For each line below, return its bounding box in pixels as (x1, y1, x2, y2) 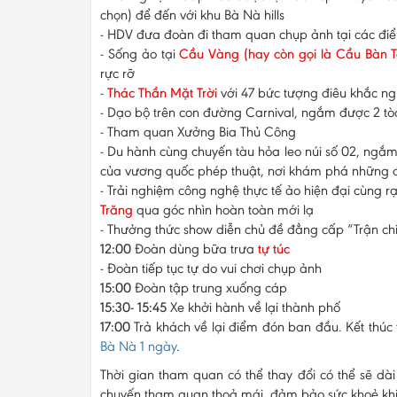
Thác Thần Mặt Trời (107, 83, 217, 101)
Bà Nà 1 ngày (100, 337, 176, 354)
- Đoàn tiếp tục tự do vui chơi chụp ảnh (100, 259, 322, 276)
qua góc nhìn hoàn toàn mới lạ (133, 200, 314, 218)
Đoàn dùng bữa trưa (131, 239, 254, 257)
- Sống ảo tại (100, 44, 180, 62)
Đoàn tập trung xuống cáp (131, 278, 291, 296)
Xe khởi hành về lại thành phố (170, 298, 340, 315)
